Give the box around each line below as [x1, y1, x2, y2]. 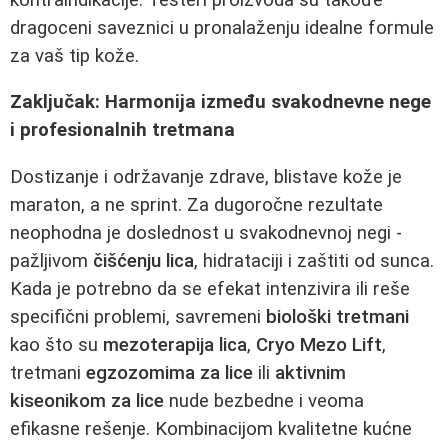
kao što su [10, 333, 103, 356]
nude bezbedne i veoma [164, 389, 364, 412]
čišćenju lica [93, 249, 194, 272]
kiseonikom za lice [10, 389, 164, 412]
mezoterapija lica [103, 333, 247, 356]
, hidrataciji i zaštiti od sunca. [194, 249, 434, 272]
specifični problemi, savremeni [10, 305, 266, 328]
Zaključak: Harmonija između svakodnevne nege [10, 91, 431, 114]
